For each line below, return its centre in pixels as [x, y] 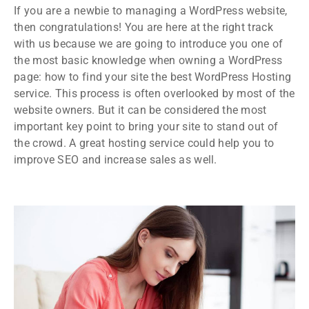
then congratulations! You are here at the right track [143, 27]
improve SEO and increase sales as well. [116, 159]
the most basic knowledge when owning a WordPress [148, 60]
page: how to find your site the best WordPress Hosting [153, 77]
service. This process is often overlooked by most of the [154, 93]
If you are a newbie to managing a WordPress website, [151, 10]
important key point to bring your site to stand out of [146, 126]
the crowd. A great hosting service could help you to [144, 143]
